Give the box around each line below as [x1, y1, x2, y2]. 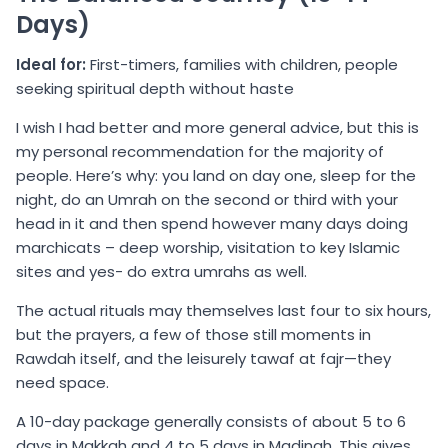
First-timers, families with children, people [86, 54, 398, 76]
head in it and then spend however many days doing [16, 213, 408, 235]
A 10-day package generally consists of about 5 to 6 [16, 411, 406, 433]
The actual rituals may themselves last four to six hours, [16, 300, 431, 322]
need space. [16, 372, 109, 394]
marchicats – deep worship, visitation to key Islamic [16, 237, 400, 259]
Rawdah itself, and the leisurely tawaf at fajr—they [16, 348, 391, 370]
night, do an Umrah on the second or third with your [16, 189, 398, 211]
